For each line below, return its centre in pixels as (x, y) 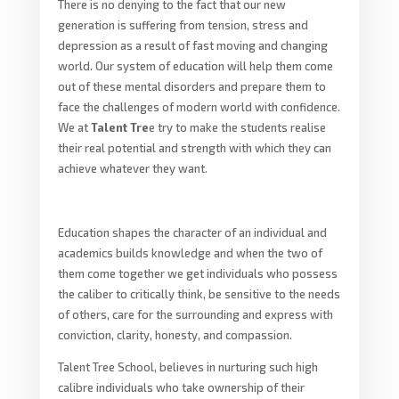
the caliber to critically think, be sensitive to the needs (199, 293)
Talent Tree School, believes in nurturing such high (187, 366)
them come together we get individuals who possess (197, 273)
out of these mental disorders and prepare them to (191, 86)
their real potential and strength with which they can (194, 147)
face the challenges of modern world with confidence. (199, 106)
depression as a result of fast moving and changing (192, 45)
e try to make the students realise (237, 127)
